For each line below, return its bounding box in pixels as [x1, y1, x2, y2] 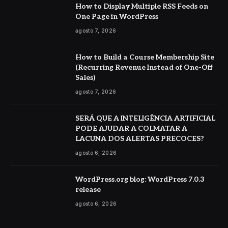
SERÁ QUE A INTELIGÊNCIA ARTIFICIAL [75, 114, 215, 123]
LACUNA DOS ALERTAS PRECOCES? [75, 134, 204, 144]
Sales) [75, 73, 95, 82]
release [75, 185, 101, 194]
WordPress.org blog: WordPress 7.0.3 [75, 175, 205, 184]
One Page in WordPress [75, 12, 158, 21]
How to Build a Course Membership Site [75, 53, 214, 62]
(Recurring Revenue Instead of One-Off [75, 63, 213, 72]
